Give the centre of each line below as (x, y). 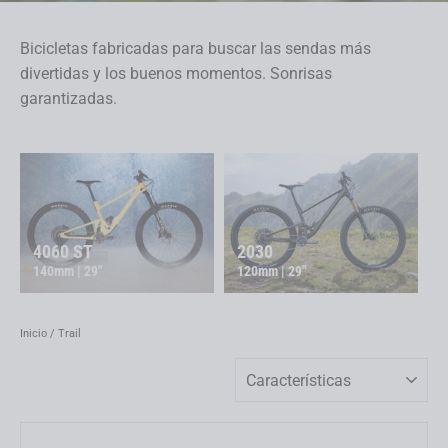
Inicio (33, 333)
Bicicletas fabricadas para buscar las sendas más (195, 48)
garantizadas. (68, 98)
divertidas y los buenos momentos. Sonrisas (176, 73)
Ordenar (254, 364)
